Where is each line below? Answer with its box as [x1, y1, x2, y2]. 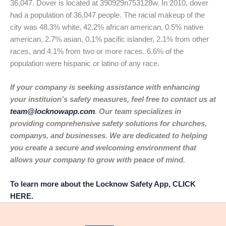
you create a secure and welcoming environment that [10, 144, 196, 152]
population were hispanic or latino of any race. [10, 60, 159, 68]
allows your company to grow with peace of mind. [10, 156, 185, 164]
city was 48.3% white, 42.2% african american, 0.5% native [10, 23, 203, 32]
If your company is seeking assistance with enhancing [10, 83, 200, 92]
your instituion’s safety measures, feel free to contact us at [10, 95, 216, 104]
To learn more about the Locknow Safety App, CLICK [10, 180, 196, 188]
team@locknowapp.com [10, 107, 95, 116]
